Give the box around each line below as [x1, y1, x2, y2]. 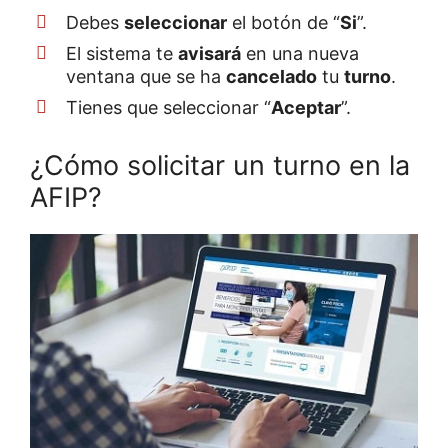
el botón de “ [227, 11, 340, 33]
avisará [178, 42, 241, 64]
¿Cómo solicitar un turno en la [30, 148, 410, 182]
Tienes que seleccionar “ [66, 96, 271, 118]
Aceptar [271, 96, 341, 118]
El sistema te [66, 42, 178, 64]
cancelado [226, 65, 317, 87]
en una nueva [241, 42, 359, 64]
